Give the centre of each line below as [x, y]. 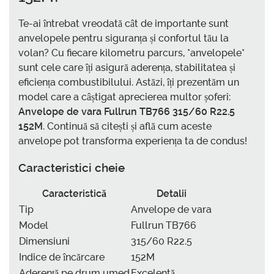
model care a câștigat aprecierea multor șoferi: [124, 97]
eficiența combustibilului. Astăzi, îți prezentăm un [129, 82]
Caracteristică [74, 194]
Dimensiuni [44, 242]
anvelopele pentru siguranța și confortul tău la [124, 38]
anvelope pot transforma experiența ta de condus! [133, 141]
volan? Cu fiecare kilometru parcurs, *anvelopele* [131, 53]
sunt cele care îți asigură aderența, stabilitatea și [127, 67]
